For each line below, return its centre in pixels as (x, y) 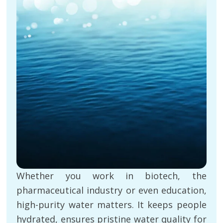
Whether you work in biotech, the (111, 176)
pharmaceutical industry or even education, (111, 190)
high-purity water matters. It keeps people (111, 205)
